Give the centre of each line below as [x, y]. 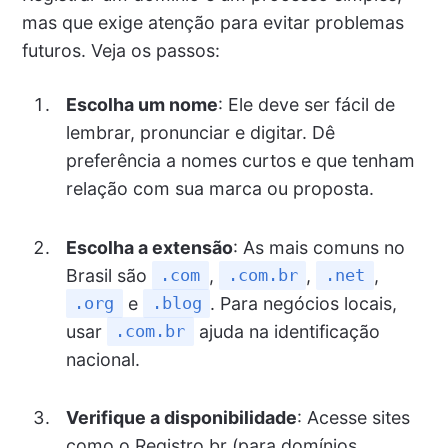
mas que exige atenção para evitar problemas [212, 23]
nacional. [102, 359]
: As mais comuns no [318, 247]
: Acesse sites [353, 417]
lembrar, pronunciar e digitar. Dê [200, 133]
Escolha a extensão [149, 247]
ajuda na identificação [286, 331]
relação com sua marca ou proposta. [219, 189]
